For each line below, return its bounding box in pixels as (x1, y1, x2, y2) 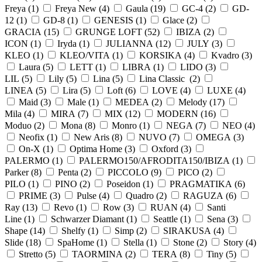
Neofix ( (19, 132, 50, 142)
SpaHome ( (57, 237, 99, 247)
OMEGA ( (196, 132, 236, 142)
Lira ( (63, 85, 83, 95)
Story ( (223, 237, 249, 247)
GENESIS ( (94, 15, 139, 25)
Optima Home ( (70, 143, 127, 154)
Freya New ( (55, 3, 102, 13)
